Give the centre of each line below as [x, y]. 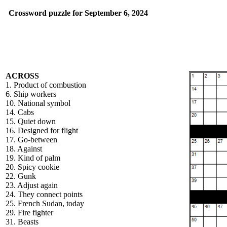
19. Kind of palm [33, 158]
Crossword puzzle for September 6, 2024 [78, 13]
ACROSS [22, 76]
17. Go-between [31, 140]
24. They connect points [44, 194]
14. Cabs [20, 112]
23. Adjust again [32, 185]
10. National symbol [38, 103]
